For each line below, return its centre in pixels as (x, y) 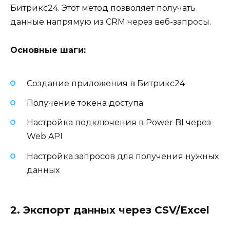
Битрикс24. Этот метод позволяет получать (103, 8)
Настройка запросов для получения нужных (123, 156)
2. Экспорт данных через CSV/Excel (110, 210)
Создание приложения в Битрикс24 (106, 83)
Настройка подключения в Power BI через (119, 123)
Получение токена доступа (85, 103)
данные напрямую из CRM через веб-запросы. (111, 22)
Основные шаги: (48, 50)
